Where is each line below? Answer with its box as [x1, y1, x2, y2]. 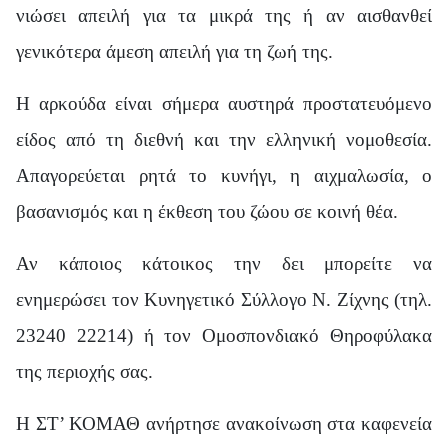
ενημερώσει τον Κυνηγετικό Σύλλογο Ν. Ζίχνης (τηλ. [16, 288, 432, 310]
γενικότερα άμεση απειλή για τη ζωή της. [16, 40, 333, 62]
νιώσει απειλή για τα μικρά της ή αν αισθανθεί [16, 4, 432, 26]
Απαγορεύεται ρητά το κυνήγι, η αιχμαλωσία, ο [16, 164, 432, 186]
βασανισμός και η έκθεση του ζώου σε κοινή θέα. [16, 200, 398, 222]
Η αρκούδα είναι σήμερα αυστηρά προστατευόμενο [16, 92, 432, 114]
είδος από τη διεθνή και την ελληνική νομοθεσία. [16, 128, 432, 150]
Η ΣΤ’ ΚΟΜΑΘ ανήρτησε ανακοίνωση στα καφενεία [16, 412, 432, 434]
